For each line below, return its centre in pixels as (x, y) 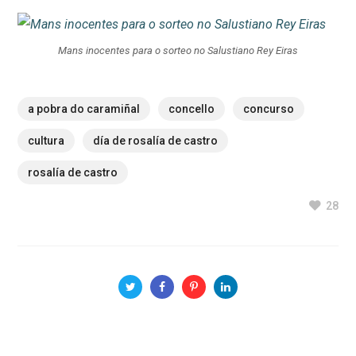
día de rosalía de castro (156, 141)
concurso (269, 109)
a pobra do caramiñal (84, 109)
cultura (46, 141)
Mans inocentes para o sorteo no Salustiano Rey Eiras (178, 51)
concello (192, 109)
